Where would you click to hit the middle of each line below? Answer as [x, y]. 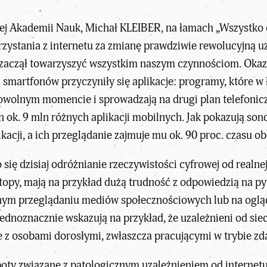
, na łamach [188, 28]
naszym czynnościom [189, 64]
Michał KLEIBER [123, 28]
